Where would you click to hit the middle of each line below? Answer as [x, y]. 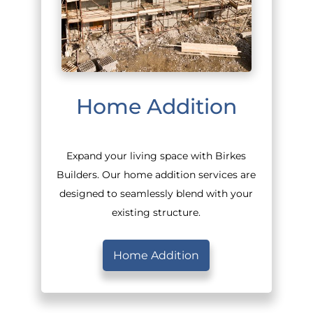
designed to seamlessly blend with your [156, 194]
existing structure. [156, 213]
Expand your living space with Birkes [156, 156]
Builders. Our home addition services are [156, 175]
